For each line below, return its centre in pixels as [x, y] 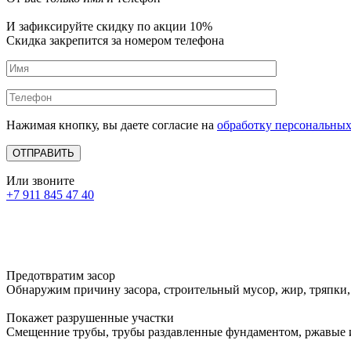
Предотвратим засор [61, 275]
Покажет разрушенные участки [90, 317]
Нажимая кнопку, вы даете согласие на [112, 125]
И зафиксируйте [51, 27]
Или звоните [40, 181]
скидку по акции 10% [154, 27]
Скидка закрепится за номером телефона [115, 41]
